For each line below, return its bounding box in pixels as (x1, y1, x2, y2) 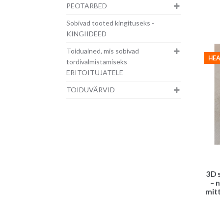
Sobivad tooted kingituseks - (66, 19, 154, 27)
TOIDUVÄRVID (66, 85, 115, 94)
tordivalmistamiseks (66, 57, 127, 66)
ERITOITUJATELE (66, 68, 123, 77)
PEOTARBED (66, 1, 107, 10)
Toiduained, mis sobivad (66, 47, 139, 55)
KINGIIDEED (66, 29, 107, 38)
